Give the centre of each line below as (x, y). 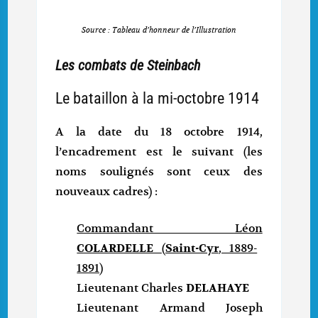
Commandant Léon (170, 229)
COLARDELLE (119, 249)
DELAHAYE (218, 289)
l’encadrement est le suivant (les (159, 152)
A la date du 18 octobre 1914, (159, 132)
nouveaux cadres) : (107, 192)
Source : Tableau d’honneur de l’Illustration (159, 29)
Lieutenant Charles (132, 289)
